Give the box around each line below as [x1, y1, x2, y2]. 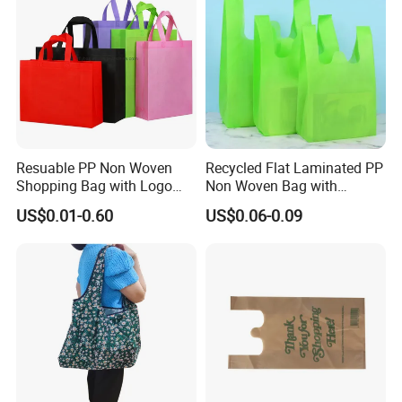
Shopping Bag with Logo [16, 176, 173, 197]
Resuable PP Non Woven [16, 158, 173, 179]
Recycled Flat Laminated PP [205, 158, 383, 179]
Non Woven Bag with [205, 176, 337, 197]
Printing [16, 194, 66, 214]
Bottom [205, 194, 252, 214]
